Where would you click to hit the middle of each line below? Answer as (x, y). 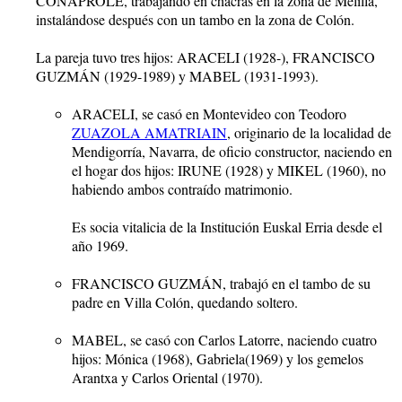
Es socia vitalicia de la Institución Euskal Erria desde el (227, 226)
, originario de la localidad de (309, 132)
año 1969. (100, 245)
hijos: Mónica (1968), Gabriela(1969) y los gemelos (218, 358)
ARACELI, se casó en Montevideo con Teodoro (209, 113)
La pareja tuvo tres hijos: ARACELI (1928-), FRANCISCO (205, 57)
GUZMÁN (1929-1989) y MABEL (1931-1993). (177, 75)
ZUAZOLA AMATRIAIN (149, 132)
